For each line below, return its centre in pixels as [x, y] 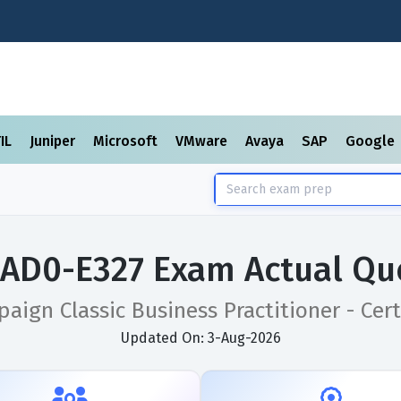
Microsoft [127, 141]
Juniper [54, 141]
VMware [203, 141]
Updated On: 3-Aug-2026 [200, 338]
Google [372, 141]
